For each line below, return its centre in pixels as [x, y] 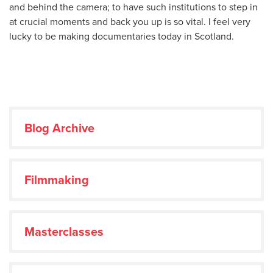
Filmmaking [57, 179]
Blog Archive [59, 128]
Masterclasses [64, 231]
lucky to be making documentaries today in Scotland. [122, 36]
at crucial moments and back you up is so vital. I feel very [130, 21]
